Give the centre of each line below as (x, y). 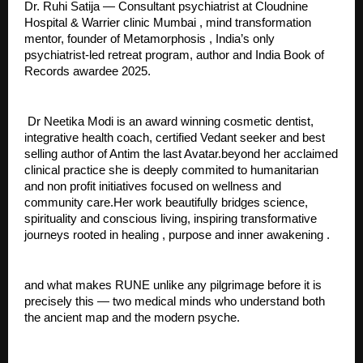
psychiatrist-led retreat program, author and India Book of (174, 55)
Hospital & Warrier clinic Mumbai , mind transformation (168, 22)
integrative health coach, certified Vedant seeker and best (175, 137)
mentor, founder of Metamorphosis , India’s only (149, 38)
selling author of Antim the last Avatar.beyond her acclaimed (181, 154)
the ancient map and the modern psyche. (132, 317)
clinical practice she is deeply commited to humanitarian (171, 170)
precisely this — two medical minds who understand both (175, 301)
